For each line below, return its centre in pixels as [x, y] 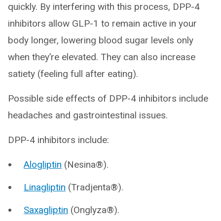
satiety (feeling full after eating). [73, 74]
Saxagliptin [46, 210]
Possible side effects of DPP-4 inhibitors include [108, 98]
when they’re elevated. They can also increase [102, 57]
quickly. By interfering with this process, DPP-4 [104, 7]
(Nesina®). [85, 165]
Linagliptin [45, 187]
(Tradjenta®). [94, 187]
